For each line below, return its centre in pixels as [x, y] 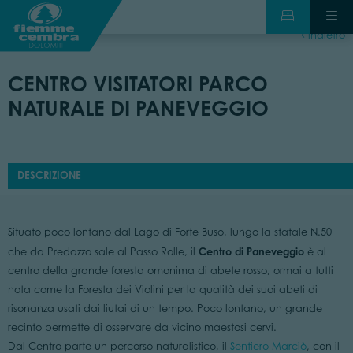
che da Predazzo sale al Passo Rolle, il [103, 252]
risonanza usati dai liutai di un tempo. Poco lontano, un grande [165, 309]
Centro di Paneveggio [253, 252]
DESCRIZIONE [50, 175]
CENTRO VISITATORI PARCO [137, 84]
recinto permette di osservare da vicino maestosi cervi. [142, 328]
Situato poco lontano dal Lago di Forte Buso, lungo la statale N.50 [169, 232]
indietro [325, 35]
